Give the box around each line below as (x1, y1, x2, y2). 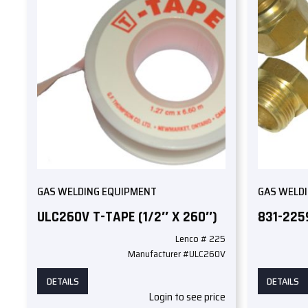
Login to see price (148, 288, 226, 306)
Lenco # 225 (175, 231, 226, 247)
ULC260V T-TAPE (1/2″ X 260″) (37, 207, 218, 226)
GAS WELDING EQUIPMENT (37, 183, 157, 201)
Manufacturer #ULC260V (128, 246, 226, 262)
